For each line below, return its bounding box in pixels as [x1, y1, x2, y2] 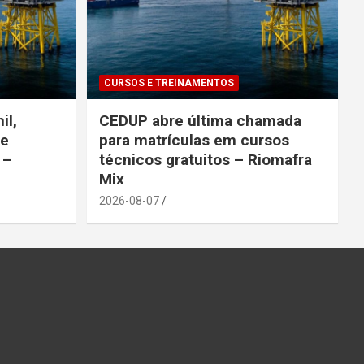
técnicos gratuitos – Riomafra [98, 149, 312, 169]
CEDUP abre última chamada [98, 110, 301, 130]
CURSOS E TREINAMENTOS [103, 76, 234, 89]
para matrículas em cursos [98, 130, 289, 149]
